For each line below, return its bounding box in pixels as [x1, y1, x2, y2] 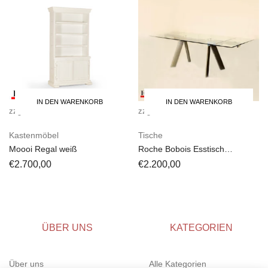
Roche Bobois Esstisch [138, 144, 224, 154]
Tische [138, 130, 163, 141]
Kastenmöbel [9, 130, 59, 141]
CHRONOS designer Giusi [138, 156, 237, 166]
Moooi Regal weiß [9, 144, 77, 154]
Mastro [138, 167, 165, 177]
